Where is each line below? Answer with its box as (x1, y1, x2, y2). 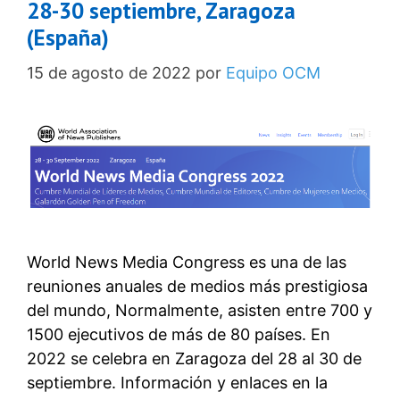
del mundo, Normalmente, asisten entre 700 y (27, 301, 372, 321)
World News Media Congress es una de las (27, 253, 346, 272)
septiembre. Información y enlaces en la (27, 373, 328, 393)
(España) (27, 23, 109, 53)
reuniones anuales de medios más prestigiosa (27, 277, 368, 296)
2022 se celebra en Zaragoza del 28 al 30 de (27, 349, 362, 369)
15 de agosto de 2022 (27, 63, 191, 83)
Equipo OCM (226, 63, 321, 83)
